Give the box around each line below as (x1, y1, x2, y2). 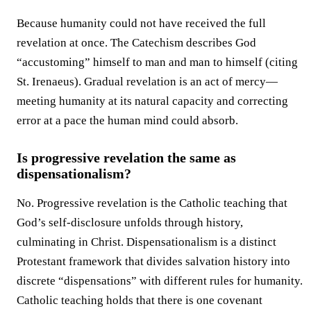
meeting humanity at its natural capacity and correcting (17, 94, 288, 108)
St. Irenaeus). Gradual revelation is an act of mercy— (17, 74, 278, 88)
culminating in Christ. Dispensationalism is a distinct (17, 235, 276, 249)
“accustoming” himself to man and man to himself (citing (17, 55, 298, 69)
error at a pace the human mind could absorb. (17, 113, 238, 127)
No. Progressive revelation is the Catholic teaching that (17, 196, 287, 210)
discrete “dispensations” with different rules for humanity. (17, 274, 303, 287)
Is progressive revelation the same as (17, 149, 236, 165)
